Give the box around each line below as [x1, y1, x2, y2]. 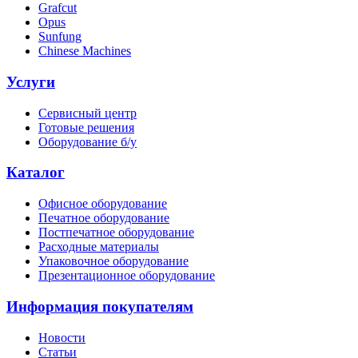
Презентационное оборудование [38, 268, 215, 283]
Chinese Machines [38, 44, 131, 58]
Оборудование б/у [38, 134, 137, 149]
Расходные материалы [38, 240, 159, 254]
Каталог [6, 164, 65, 181]
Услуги [6, 74, 55, 91]
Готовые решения [38, 120, 134, 134]
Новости [38, 330, 86, 344]
